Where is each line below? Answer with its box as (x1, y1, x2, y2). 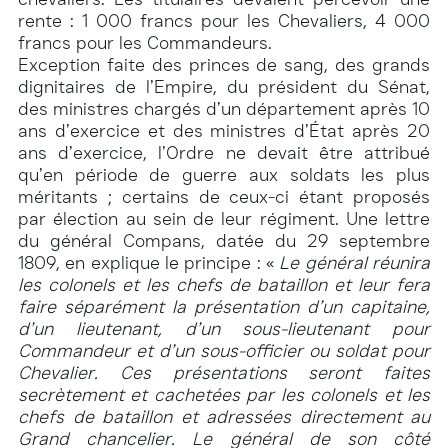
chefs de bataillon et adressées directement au (18, 405, 430, 428)
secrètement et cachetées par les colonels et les (18, 383, 430, 406)
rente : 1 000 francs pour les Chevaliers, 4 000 (18, 9, 430, 32)
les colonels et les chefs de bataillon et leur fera (18, 273, 430, 296)
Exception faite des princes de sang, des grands (18, 53, 430, 76)
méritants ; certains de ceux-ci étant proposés (18, 185, 430, 208)
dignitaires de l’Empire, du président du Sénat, (18, 75, 430, 98)
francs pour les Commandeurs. (18, 31, 272, 54)
